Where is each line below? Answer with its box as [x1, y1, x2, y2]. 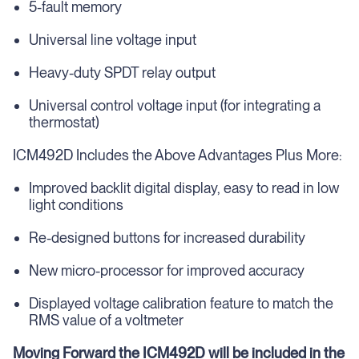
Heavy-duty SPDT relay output [29, 64, 216, 81]
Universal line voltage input [29, 31, 196, 48]
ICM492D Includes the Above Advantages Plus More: [13, 147, 342, 163]
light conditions [29, 196, 123, 213]
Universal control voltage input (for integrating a [29, 97, 321, 114]
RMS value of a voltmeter [29, 312, 184, 329]
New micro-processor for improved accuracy [29, 262, 305, 279]
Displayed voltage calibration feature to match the [29, 295, 333, 312]
